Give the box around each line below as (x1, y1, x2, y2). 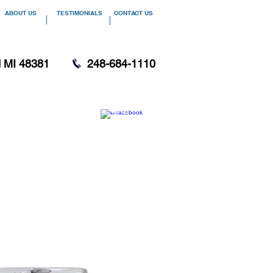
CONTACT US (114, 9, 153, 16)
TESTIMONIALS (56, 9, 102, 16)
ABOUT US (5, 9, 37, 16)
